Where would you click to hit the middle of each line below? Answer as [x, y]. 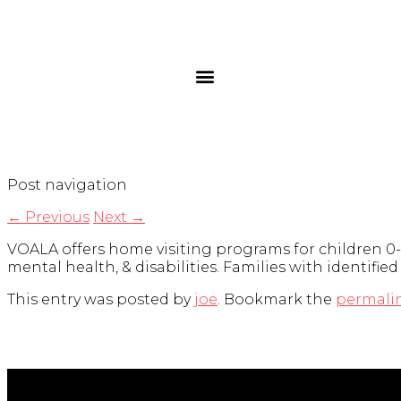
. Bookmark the [277, 300]
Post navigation [67, 185]
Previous [55, 218]
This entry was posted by [101, 300]
